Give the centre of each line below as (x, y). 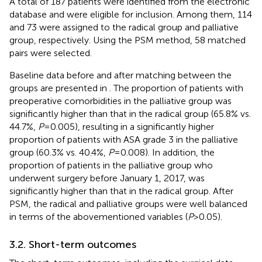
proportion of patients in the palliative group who (111, 165)
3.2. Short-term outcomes (73, 244)
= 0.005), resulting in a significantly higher (129, 126)
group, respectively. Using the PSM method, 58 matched (127, 40)
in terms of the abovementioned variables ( (99, 216)
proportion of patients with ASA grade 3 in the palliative (124, 139)
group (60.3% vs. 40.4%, (59, 152)
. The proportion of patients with (176, 88)
